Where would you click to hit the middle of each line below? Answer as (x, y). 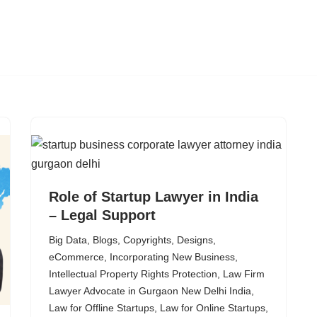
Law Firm (244, 274)
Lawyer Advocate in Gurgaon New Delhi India (150, 291)
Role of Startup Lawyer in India (154, 197)
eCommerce (76, 257)
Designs (195, 240)
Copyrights (147, 240)
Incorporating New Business (172, 257)
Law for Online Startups (213, 308)
